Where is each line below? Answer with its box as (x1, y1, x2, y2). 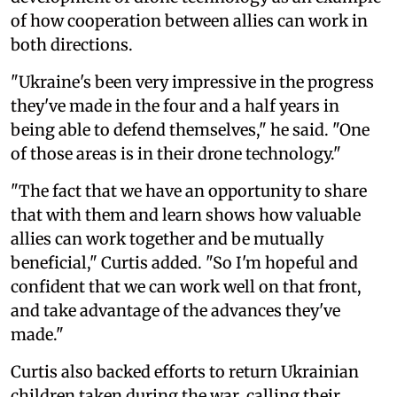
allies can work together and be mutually (11, 229, 323, 250)
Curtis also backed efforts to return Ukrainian (11, 362, 359, 383)
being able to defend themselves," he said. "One (11, 120, 370, 141)
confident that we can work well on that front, (11, 276, 362, 298)
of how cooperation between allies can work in (11, 11, 368, 32)
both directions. (11, 35, 133, 56)
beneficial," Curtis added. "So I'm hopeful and (11, 253, 358, 274)
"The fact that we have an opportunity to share (11, 181, 367, 202)
